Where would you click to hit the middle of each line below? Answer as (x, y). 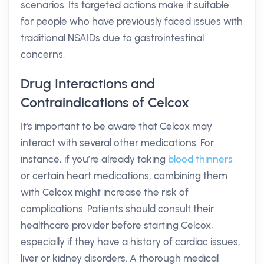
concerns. (43, 54)
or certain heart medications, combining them (124, 176)
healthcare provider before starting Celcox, (117, 225)
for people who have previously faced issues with (132, 21)
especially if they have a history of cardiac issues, (131, 242)
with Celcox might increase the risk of (105, 192)
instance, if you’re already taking (94, 159)
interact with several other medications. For (117, 143)
